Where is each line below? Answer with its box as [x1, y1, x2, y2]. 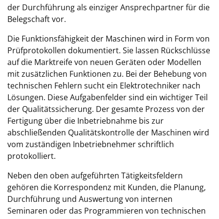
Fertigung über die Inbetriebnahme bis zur [7, 115, 164, 126]
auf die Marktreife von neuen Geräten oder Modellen [7, 57, 201, 67]
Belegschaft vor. [7, 14, 66, 24]
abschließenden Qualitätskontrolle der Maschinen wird [7, 127, 209, 138]
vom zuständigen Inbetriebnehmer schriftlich [7, 139, 174, 150]
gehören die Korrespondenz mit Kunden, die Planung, [7, 182, 206, 193]
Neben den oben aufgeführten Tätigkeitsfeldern [7, 170, 183, 181]
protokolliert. [7, 151, 56, 161]
